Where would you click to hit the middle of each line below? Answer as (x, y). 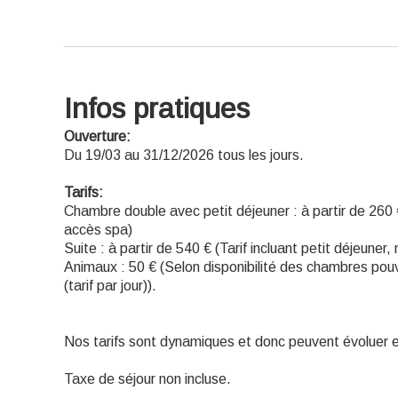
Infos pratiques (157, 108)
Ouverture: (97, 136)
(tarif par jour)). (110, 286)
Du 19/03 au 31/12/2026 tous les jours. (184, 155)
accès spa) (98, 230)
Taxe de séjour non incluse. (147, 379)
